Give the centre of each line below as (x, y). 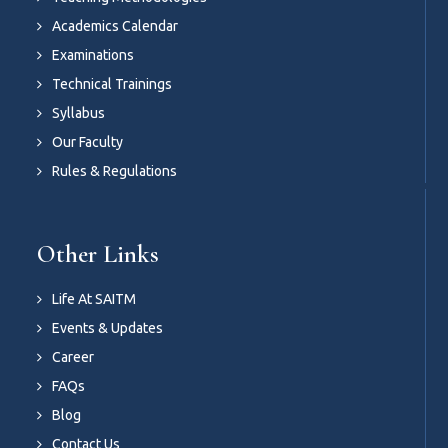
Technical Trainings (112, 83)
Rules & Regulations (114, 170)
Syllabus (78, 112)
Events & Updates (107, 327)
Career (73, 356)
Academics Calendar (115, 25)
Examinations (93, 54)
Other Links (98, 253)
